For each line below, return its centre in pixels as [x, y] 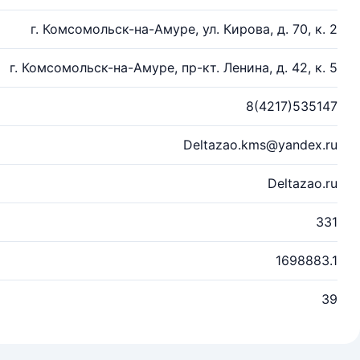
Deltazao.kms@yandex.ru [260, 145]
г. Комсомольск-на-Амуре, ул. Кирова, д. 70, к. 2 [184, 29]
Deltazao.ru [303, 183]
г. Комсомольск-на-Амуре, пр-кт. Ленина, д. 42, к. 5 [174, 67]
